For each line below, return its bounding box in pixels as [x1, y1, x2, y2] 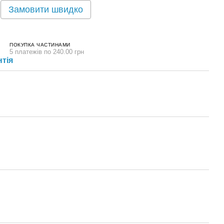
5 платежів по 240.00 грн [9, 47, 84, 55]
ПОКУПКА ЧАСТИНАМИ [9, 41, 70, 47]
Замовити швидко [8, 4, 83, 14]
